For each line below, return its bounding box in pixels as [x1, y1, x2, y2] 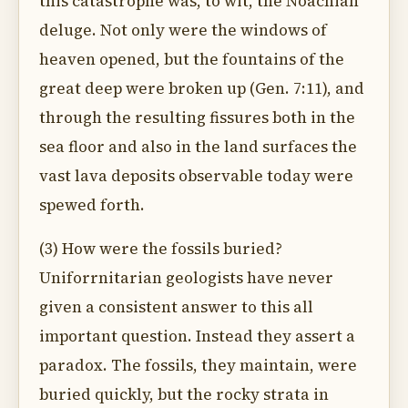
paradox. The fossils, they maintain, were [39, 354, 357, 376]
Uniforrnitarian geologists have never [39, 267, 333, 289]
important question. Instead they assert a [39, 325, 355, 347]
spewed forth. [39, 194, 145, 216]
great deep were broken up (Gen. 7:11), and [39, 77, 364, 99]
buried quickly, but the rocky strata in [39, 383, 329, 405]
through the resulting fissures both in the [39, 107, 355, 128]
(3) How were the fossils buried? [39, 238, 282, 260]
